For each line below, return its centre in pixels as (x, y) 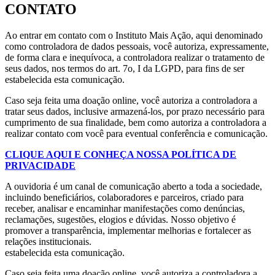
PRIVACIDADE (40, 166)
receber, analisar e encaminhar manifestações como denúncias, (125, 209)
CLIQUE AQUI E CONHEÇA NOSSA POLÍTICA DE (121, 155)
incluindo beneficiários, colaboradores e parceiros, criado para (124, 198)
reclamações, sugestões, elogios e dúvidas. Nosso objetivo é (120, 220)
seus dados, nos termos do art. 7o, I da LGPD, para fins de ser (125, 69)
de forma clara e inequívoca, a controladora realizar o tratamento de (135, 58)
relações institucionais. (48, 242)
